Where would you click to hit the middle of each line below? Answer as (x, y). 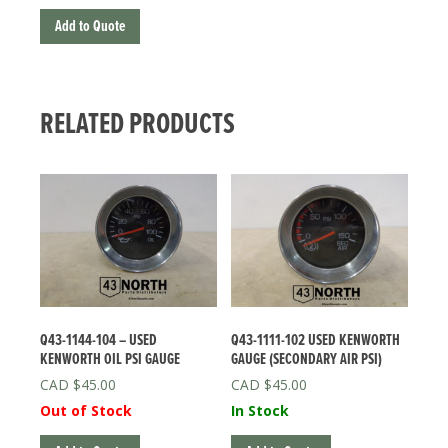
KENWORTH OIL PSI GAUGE (110, 359)
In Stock (260, 410)
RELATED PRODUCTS (137, 126)
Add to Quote (90, 27)
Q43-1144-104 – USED (98, 340)
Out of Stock (86, 410)
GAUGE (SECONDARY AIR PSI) (307, 359)
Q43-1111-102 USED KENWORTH (316, 340)
